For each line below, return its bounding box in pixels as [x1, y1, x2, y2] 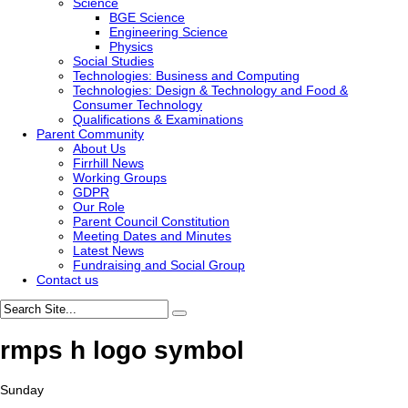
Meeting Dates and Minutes [73, 229, 231, 243]
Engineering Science [109, 25, 228, 39]
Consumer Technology [73, 97, 202, 112]
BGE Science [109, 10, 185, 25]
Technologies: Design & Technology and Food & [73, 83, 348, 97]
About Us [73, 141, 126, 156]
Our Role [73, 199, 125, 214]
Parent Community [36, 127, 144, 141]
